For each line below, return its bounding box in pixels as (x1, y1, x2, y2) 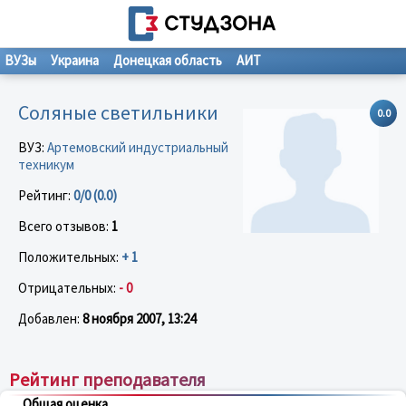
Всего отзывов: (18, 217, 111, 235)
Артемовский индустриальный (47, 138, 228, 156)
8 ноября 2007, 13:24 (82, 309, 196, 327)
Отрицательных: (18, 278, 119, 296)
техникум (18, 155, 74, 173)
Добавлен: (18, 309, 82, 327)
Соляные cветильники (18, 99, 218, 125)
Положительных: (18, 247, 121, 266)
